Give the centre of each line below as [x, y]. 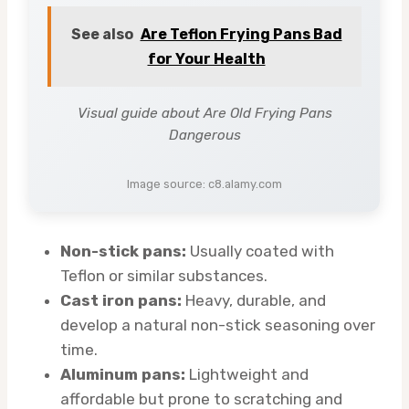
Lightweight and [247, 375]
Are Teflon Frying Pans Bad [241, 35]
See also [102, 35]
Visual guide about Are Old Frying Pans [204, 114]
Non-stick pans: [123, 252]
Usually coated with [260, 252]
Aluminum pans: [123, 375]
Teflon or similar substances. [164, 276]
